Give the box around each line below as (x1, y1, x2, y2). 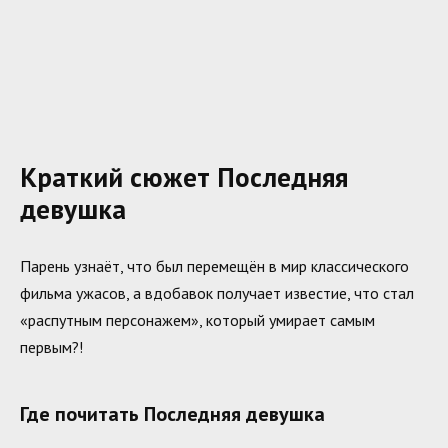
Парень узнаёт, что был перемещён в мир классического (20, 255, 409, 276)
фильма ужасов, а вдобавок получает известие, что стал (20, 282, 414, 303)
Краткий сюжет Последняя (20, 159, 348, 196)
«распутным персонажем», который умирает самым (20, 309, 375, 330)
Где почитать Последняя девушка (20, 400, 325, 427)
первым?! (20, 336, 83, 357)
